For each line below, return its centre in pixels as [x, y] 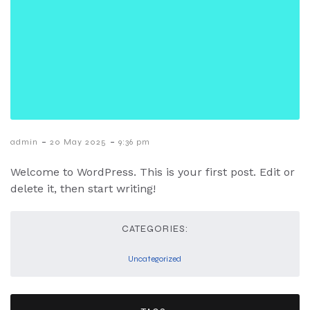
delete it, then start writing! [83, 189]
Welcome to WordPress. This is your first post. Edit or [153, 172]
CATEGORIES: [155, 229]
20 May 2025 [78, 142]
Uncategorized [154, 259]
